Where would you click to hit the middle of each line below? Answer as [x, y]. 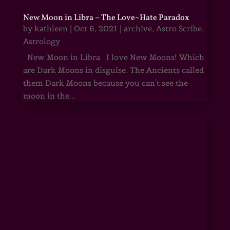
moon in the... [49, 95]
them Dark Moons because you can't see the [105, 83]
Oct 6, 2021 [95, 28]
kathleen [51, 28]
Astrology [41, 41]
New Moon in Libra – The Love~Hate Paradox [106, 18]
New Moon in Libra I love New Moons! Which [113, 57]
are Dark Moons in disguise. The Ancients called [113, 70]
